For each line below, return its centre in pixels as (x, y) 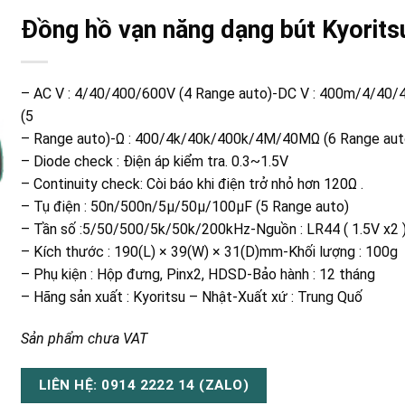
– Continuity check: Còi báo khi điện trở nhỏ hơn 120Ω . (193, 184)
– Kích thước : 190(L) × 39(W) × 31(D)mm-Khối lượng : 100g (210, 251)
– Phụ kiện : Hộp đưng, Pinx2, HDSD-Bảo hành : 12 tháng (198, 274)
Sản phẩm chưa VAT (85, 338)
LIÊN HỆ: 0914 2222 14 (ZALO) (144, 386)
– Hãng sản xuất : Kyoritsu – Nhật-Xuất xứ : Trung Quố (192, 297)
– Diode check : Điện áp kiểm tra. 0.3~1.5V (155, 161)
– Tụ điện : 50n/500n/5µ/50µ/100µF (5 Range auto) (185, 206)
